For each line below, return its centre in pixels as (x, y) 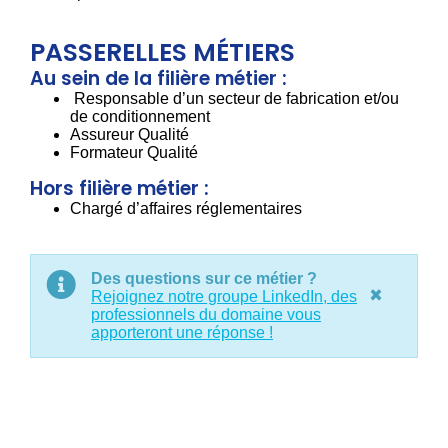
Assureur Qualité (129, 134)
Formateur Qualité (134, 152)
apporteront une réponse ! (182, 332)
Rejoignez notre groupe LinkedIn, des (224, 296)
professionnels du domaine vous (206, 314)
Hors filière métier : (119, 188)
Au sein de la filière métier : (158, 78)
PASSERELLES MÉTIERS (162, 52)
